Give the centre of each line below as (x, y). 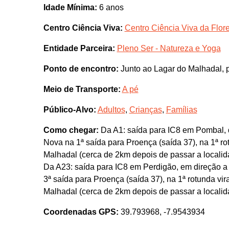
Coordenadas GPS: (81, 212)
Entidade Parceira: (79, 49)
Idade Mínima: (70, 8)
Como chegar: (71, 130)
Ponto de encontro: (81, 69)
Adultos (111, 110)
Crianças (145, 110)
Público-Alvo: (70, 110)
